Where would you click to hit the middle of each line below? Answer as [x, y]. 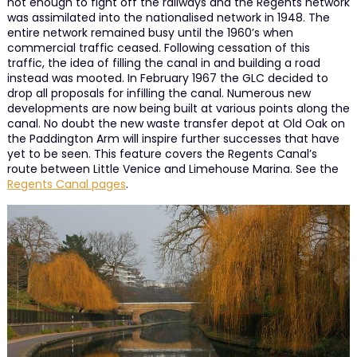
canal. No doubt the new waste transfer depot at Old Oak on [176, 123]
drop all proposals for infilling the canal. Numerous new [159, 93]
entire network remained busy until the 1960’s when [150, 32]
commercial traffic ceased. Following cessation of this [158, 47]
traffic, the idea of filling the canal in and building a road [163, 63]
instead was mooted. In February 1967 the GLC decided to [167, 78]
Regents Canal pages [66, 184]
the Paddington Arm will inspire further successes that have [173, 138]
